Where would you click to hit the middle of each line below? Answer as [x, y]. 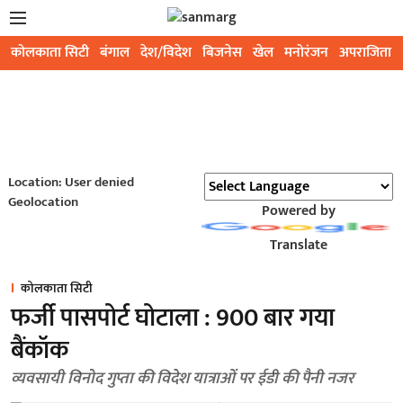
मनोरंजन [306, 53]
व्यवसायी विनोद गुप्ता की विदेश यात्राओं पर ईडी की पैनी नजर [183, 379]
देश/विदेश [166, 53]
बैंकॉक [40, 350]
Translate [298, 245]
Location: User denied [71, 182]
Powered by [298, 211]
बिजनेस [222, 53]
